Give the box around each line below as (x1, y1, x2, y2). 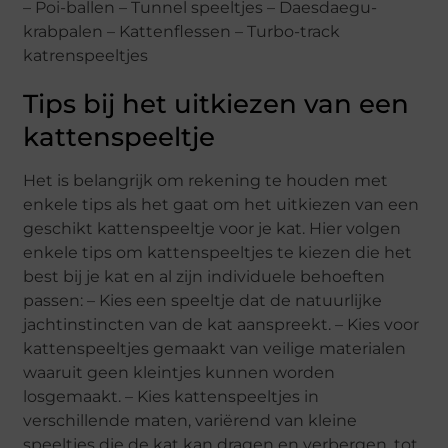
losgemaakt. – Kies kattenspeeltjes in (23, 387, 320, 407)
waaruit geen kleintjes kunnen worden (23, 363, 336, 383)
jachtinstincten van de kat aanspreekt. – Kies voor (23, 315, 420, 335)
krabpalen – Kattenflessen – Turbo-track (23, 22, 341, 42)
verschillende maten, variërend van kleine (23, 411, 358, 431)
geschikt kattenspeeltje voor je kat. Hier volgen (23, 219, 402, 239)
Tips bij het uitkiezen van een (23, 88, 410, 121)
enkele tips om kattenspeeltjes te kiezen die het (23, 243, 413, 263)
